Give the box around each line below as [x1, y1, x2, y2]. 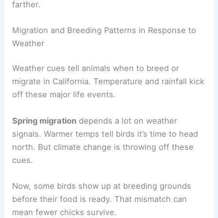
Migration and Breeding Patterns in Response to [12, 25, 197, 35]
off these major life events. [12, 90, 116, 100]
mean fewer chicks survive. [12, 207, 117, 217]
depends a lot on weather [76, 115, 178, 126]
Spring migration [12, 115, 77, 126]
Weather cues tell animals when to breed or [12, 63, 180, 73]
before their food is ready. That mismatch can [12, 194, 187, 204]
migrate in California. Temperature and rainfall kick [12, 76, 205, 87]
